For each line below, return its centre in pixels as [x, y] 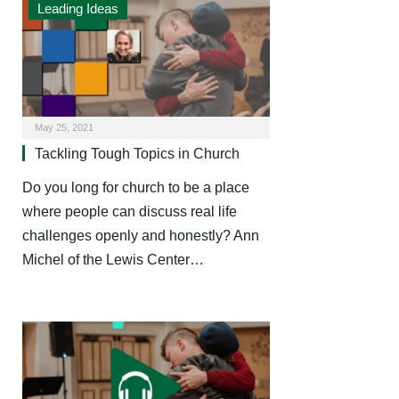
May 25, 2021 [64, 128]
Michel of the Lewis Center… [113, 260]
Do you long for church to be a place [136, 188]
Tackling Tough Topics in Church [137, 154]
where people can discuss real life [130, 212]
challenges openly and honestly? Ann [141, 236]
